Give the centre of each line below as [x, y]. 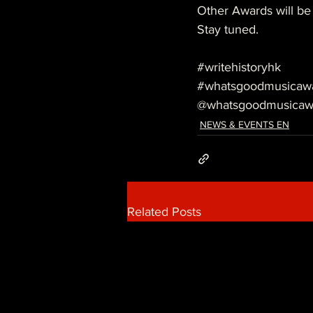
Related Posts [164, 212]
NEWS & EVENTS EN [245, 124]
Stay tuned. [228, 29]
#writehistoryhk [239, 67]
